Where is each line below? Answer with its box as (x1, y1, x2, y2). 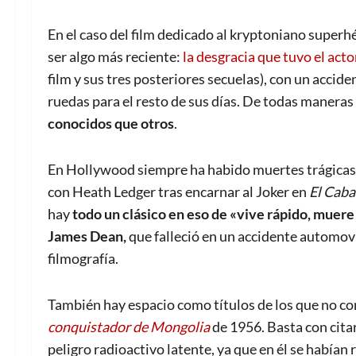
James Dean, (48, 227, 126, 246)
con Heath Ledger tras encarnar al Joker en (48, 183, 309, 201)
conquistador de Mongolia (48, 318, 210, 336)
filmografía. (48, 250, 118, 268)
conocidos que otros (48, 114, 174, 133)
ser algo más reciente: (48, 48, 183, 66)
